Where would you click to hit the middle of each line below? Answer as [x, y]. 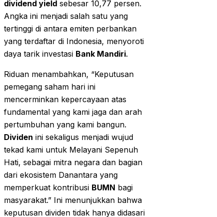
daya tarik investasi [40, 54]
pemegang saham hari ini [50, 87]
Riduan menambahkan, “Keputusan [69, 74]
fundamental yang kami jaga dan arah [73, 112]
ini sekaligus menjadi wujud [83, 137]
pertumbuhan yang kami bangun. [65, 125]
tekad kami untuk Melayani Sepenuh [71, 150]
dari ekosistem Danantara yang [61, 175]
